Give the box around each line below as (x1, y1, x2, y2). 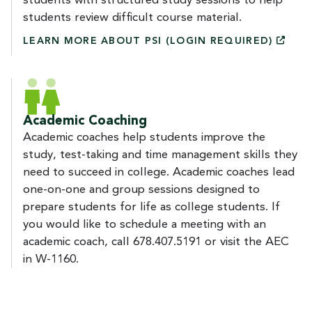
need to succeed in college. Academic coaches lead (23, 166, 295, 178)
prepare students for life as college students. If (23, 201, 280, 213)
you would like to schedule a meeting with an (23, 218, 266, 231)
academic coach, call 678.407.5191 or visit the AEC (23, 235, 289, 248)
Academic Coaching (23, 114, 147, 128)
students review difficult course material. (23, 11, 242, 24)
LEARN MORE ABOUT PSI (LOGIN (23, 36, 210, 46)
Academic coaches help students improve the (23, 131, 265, 143)
